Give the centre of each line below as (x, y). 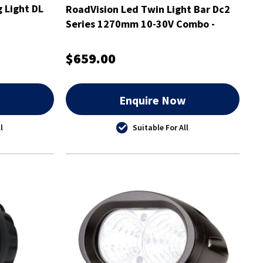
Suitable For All (161, 127)
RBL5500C (90, 38)
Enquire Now (152, 100)
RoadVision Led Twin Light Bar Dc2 (148, 9)
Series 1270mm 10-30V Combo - (140, 23)
